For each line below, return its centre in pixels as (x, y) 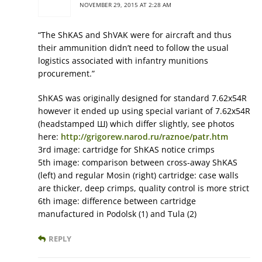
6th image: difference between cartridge (117, 201)
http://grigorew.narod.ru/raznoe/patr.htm (144, 137)
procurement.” (66, 74)
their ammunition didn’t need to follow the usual (133, 48)
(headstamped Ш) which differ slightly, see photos (136, 124)
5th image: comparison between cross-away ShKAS (138, 163)
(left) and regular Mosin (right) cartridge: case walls (138, 175)
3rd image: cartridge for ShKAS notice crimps (126, 150)
